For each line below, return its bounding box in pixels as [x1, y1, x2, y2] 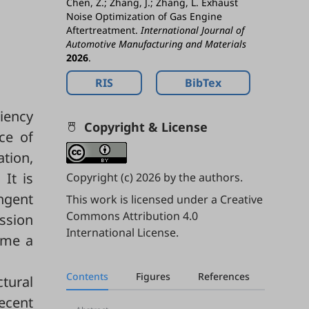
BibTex [185, 75, 221, 91]
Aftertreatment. [66, 23, 141, 37]
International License [66, 225, 176, 241]
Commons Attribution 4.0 [66, 208, 198, 224]
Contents [66, 270, 108, 283]
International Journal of [141, 23, 244, 37]
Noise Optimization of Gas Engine [66, 10, 222, 23]
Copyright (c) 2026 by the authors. [66, 170, 243, 186]
